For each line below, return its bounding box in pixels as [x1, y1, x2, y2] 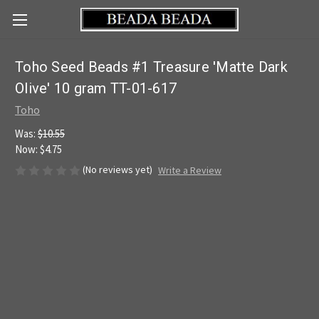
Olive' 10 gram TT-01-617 [15, 80, 177, 98]
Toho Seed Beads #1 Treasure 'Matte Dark [15, 58, 288, 76]
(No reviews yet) [83, 162, 152, 176]
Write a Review [157, 164, 221, 177]
